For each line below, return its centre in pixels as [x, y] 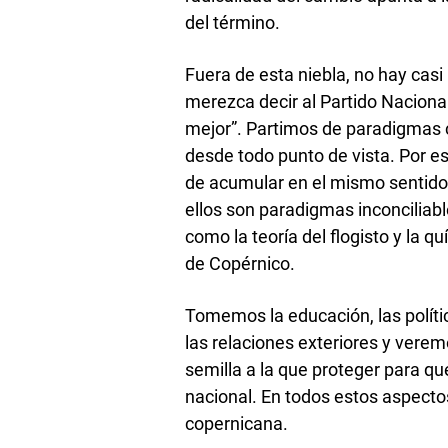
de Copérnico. [240, 263]
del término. [233, 22]
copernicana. [237, 423]
